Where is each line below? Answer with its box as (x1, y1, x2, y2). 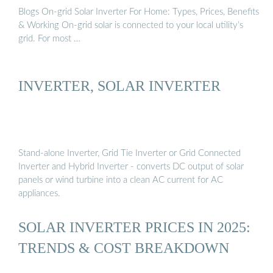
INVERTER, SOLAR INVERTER (18, 77, 221, 94)
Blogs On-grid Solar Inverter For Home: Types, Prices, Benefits (18, 7, 259, 16)
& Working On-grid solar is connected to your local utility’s (18, 20, 243, 30)
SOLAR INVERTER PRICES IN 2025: (18, 219, 250, 236)
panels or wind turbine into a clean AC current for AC (18, 175, 223, 185)
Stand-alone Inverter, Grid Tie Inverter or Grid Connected (18, 149, 241, 158)
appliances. (18, 189, 60, 199)
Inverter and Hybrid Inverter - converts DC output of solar (18, 162, 244, 172)
